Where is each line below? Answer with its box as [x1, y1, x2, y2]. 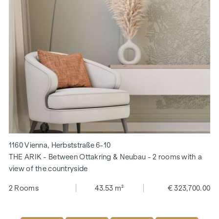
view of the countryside [8, 164, 88, 173]
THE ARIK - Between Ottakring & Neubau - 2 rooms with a [8, 153, 202, 161]
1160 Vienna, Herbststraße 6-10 [8, 141, 111, 149]
